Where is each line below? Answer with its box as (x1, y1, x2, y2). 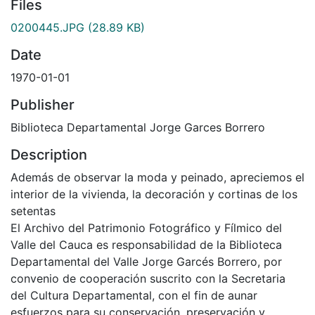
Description (11, 146, 87, 163)
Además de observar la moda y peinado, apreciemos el (11, 169, 304, 184)
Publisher (11, 96, 75, 113)
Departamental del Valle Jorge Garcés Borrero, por (11, 254, 282, 269)
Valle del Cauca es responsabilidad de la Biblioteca (11, 237, 282, 252)
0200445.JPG (11, 20, 84, 34)
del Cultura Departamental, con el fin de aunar (11, 288, 257, 302)
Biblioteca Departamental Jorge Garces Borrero (11, 120, 265, 134)
